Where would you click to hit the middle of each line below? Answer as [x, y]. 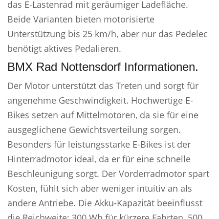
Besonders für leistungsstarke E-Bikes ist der [99, 144]
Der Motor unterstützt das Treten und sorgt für [103, 86]
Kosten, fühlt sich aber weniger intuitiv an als [100, 188]
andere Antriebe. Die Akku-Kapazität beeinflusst [105, 203]
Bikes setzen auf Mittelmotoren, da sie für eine [103, 115]
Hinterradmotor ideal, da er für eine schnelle [99, 159]
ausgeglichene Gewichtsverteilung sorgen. [94, 130]
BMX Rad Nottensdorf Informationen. [103, 67]
